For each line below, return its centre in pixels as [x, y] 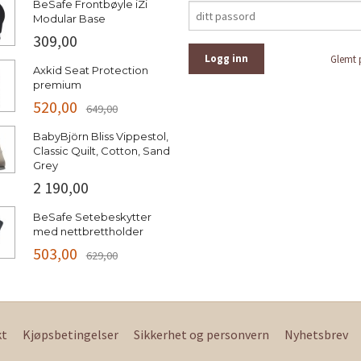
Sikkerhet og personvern [202, 335]
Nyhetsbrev [317, 335]
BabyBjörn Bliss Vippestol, [100, 137]
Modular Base [69, 19]
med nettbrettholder [88, 232]
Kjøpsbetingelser [71, 335]
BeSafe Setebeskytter [92, 217]
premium [57, 85]
